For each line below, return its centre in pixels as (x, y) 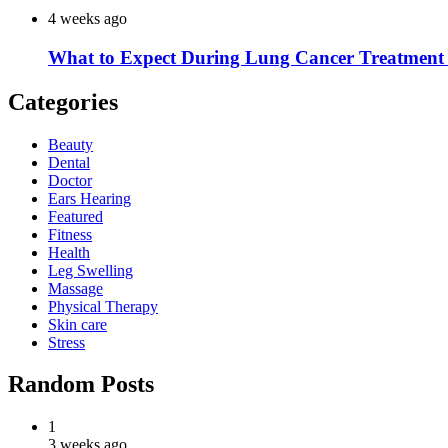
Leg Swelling (90, 270)
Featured (75, 216)
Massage (75, 288)
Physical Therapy (103, 306)
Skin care (77, 324)
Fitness (70, 234)
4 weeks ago (87, 18)
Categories (63, 101)
